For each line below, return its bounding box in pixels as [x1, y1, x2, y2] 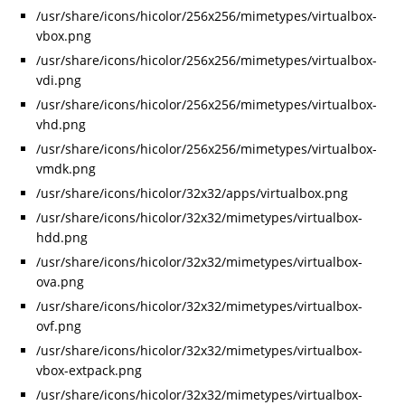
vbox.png [36, 27, 91, 45]
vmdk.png [36, 160, 96, 178]
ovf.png [36, 317, 81, 335]
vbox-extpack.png [36, 362, 142, 380]
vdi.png [36, 71, 81, 89]
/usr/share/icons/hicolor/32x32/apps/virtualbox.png [36, 184, 348, 202]
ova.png [36, 273, 84, 291]
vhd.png [36, 116, 86, 134]
